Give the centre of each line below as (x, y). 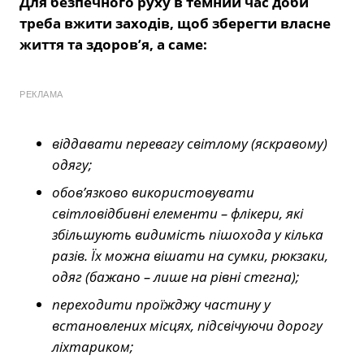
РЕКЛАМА (41, 95)
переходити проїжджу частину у (161, 305)
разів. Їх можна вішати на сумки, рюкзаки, (190, 256)
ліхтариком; (93, 347)
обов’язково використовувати (153, 193)
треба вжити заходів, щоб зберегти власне (175, 24)
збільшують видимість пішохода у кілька (188, 235)
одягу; (72, 165)
